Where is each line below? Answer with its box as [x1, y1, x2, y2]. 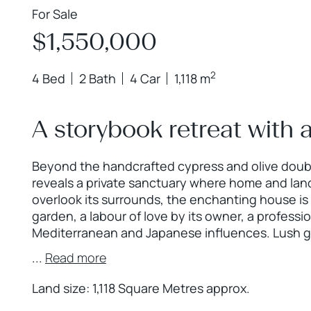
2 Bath [79, 70, 116, 87]
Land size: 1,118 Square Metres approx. [32, 280, 250, 296]
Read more [45, 249, 106, 266]
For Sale [32, 6, 78, 22]
